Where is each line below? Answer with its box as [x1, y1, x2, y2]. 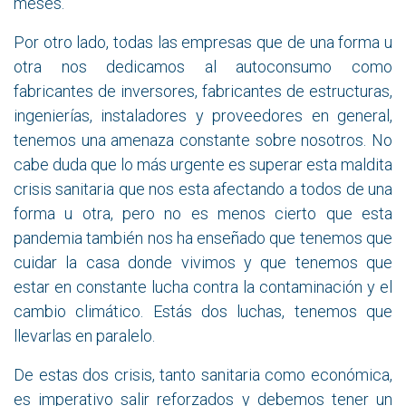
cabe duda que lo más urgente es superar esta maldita [14, 154, 392, 174]
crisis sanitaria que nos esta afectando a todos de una [14, 179, 392, 198]
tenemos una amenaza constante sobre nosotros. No [14, 130, 392, 150]
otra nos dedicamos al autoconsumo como [14, 56, 392, 76]
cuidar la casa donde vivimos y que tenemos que [14, 252, 392, 272]
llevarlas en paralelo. [14, 325, 155, 345]
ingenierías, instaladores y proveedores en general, [14, 105, 392, 125]
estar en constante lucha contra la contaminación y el [14, 276, 392, 296]
